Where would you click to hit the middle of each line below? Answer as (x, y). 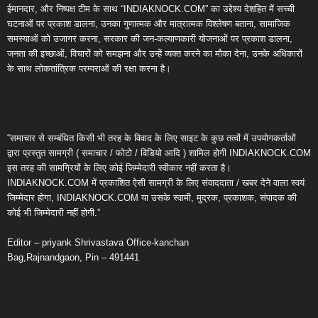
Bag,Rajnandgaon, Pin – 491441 (73, 257)
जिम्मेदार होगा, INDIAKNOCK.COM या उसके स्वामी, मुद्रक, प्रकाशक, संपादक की (152, 197)
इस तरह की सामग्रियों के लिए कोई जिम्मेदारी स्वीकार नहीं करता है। (119, 168)
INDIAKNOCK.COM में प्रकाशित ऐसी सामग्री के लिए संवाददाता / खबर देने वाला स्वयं (156, 182)
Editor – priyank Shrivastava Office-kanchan (98, 242)
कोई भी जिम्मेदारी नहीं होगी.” (54, 212)
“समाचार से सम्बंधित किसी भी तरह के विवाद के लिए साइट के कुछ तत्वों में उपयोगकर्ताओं (152, 138)
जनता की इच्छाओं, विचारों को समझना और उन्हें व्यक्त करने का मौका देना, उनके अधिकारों (155, 53)
